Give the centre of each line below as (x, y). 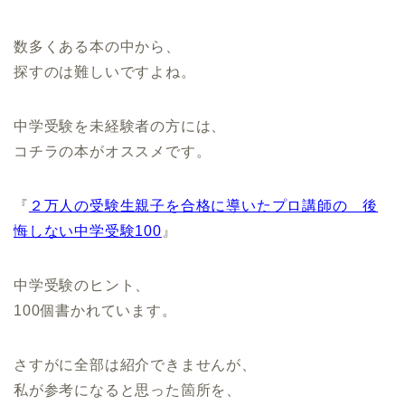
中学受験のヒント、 (82, 285)
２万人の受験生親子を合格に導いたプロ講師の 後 (203, 205)
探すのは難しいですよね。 (105, 71)
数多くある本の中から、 (97, 46)
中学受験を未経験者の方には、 (120, 126)
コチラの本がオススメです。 (113, 151)
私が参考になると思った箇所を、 (127, 390)
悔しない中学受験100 (88, 231)
